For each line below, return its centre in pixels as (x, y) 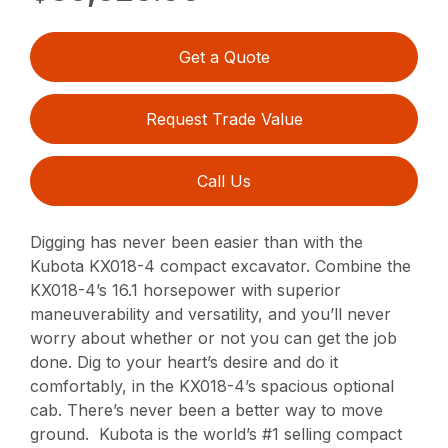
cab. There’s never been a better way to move (207, 410)
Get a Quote (224, 57)
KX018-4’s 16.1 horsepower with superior (186, 290)
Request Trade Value (224, 119)
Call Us (224, 181)
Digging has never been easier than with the (197, 242)
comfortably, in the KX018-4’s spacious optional (212, 386)
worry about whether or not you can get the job (214, 338)
